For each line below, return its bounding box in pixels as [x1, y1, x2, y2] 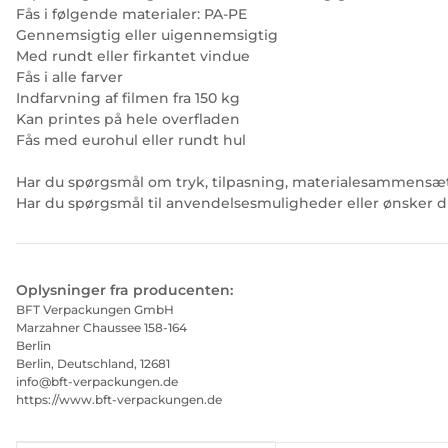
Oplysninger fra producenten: [16, 281, 233, 299]
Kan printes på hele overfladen [16, 110, 240, 128]
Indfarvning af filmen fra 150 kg [16, 89, 240, 107]
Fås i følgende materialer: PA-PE [16, 5, 247, 23]
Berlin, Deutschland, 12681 [16, 356, 170, 371]
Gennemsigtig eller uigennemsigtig [16, 26, 278, 44]
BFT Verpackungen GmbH [16, 302, 174, 317]
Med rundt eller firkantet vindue [16, 47, 250, 65]
